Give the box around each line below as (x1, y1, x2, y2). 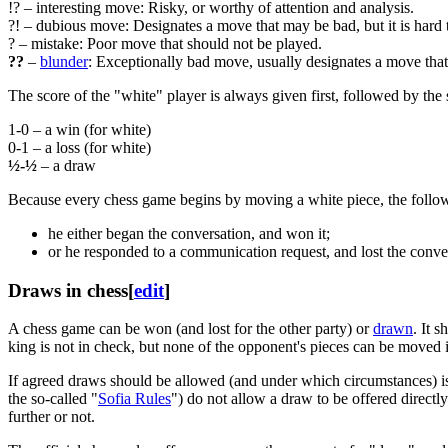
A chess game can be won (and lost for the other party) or (8, 320, 373, 338)
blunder (40, 52, 88, 70)
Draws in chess (8, 279, 128, 301)
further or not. (8, 408, 95, 426)
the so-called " (8, 390, 98, 408)
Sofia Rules (98, 390, 171, 408)
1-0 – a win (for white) (8, 120, 151, 138)
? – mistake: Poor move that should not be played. (8, 34, 322, 52)
